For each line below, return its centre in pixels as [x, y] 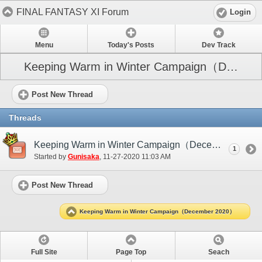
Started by [51, 157]
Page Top [131, 252]
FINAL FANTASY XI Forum [73, 12]
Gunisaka [84, 157]
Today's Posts [131, 45]
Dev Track [218, 45]
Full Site [44, 252]
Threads [25, 117]
